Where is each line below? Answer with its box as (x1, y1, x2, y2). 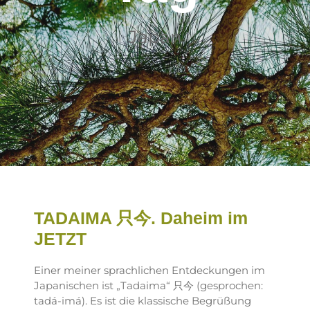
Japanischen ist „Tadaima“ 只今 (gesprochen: (33, 279, 263, 292)
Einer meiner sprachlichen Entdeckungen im (33, 264, 265, 277)
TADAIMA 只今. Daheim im (33, 208, 248, 228)
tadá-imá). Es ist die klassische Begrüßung (33, 294, 251, 307)
